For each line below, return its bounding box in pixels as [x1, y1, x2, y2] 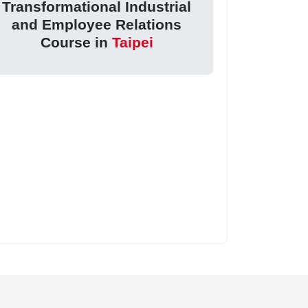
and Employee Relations [12, 16, 182, 33]
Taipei [111, 34, 153, 51]
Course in [40, 34, 112, 51]
